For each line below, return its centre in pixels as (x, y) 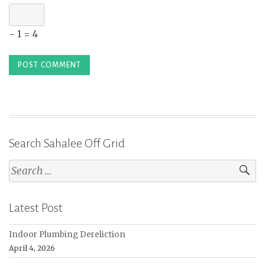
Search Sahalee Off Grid (67, 143)
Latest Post (36, 207)
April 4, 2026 (32, 248)
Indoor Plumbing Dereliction (67, 234)
